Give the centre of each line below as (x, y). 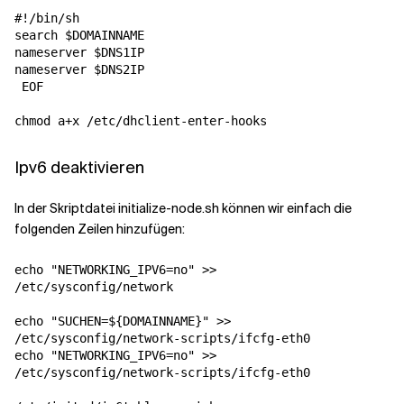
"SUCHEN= (79, 321)
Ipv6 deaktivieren (79, 168)
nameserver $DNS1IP (79, 53)
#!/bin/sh (47, 18)
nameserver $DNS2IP (79, 70)
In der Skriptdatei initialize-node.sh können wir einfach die (183, 209)
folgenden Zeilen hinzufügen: (100, 230)
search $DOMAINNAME (79, 36)
